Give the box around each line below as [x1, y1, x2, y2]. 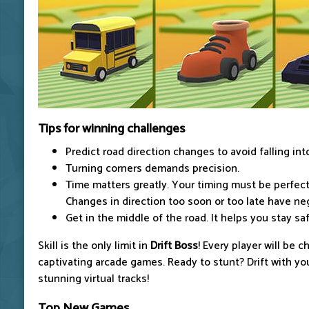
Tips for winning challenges [38, 117, 185, 139]
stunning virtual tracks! [38, 269, 149, 288]
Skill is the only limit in [38, 236, 150, 255]
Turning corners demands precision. [66, 159, 239, 178]
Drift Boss [150, 236, 198, 255]
